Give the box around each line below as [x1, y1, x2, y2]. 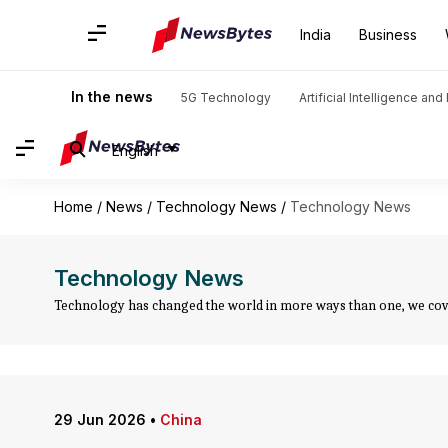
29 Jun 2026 [53, 411, 146, 428]
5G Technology [181, 90, 271, 105]
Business [359, 26, 417, 43]
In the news [71, 88, 153, 105]
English [112, 141, 158, 159]
